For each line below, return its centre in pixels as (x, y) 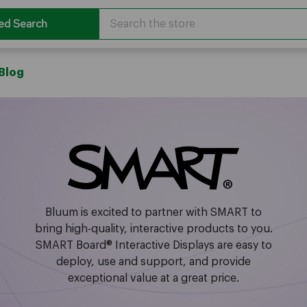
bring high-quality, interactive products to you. (153, 229)
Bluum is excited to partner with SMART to (153, 212)
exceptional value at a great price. (153, 278)
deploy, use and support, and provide (153, 261)
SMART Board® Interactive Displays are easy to (153, 245)
